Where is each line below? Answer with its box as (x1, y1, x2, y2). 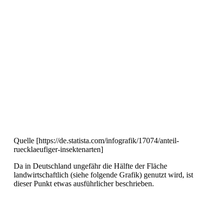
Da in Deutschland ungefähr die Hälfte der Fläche (14, 162, 167, 171)
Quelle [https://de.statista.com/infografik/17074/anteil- (14, 136, 179, 145)
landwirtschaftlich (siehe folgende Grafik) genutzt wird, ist (14, 171, 193, 179)
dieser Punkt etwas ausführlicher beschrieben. (14, 179, 154, 188)
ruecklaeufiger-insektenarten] (14, 145, 103, 154)
